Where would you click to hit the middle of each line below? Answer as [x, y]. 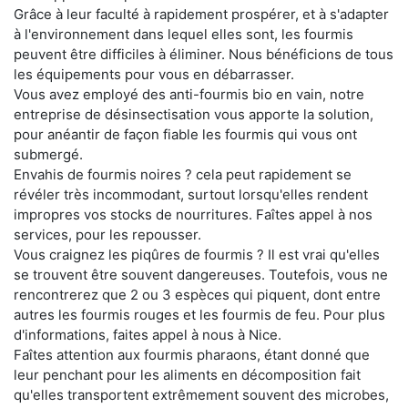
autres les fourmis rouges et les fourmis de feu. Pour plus [199, 314]
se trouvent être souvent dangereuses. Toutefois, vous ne [201, 274]
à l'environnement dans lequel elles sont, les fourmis [184, 34]
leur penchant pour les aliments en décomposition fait [187, 374]
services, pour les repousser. [107, 234]
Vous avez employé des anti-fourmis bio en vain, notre [189, 94]
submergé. [48, 154]
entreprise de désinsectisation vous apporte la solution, [194, 114]
